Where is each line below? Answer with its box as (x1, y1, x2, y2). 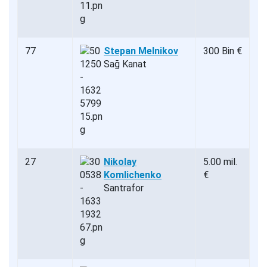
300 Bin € (203, 45, 242, 57)
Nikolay (104, 156, 136, 168)
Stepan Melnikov (104, 45, 178, 57)
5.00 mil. (203, 156, 237, 168)
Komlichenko (104, 169, 162, 181)
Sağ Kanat (104, 58, 147, 70)
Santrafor (104, 182, 144, 194)
